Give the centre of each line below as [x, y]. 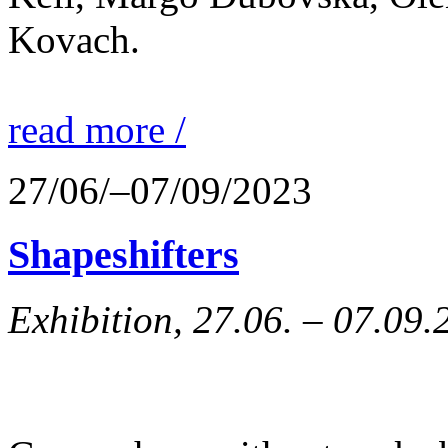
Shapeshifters [123, 255]
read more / [97, 129]
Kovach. [74, 39]
